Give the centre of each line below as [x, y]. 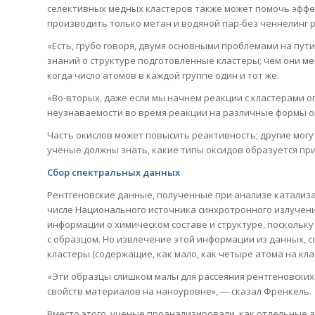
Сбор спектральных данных [114, 173]
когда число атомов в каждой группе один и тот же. [163, 75]
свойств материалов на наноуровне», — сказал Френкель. [179, 291]
